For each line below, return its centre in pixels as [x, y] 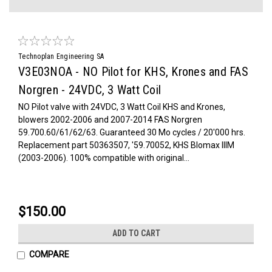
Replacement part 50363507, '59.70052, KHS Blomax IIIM [126, 145]
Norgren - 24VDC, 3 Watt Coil [90, 90]
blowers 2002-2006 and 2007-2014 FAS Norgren [110, 119]
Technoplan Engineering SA [61, 56]
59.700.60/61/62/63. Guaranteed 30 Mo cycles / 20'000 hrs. [132, 132]
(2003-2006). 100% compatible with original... [104, 158]
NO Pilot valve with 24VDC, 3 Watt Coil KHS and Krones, [122, 107]
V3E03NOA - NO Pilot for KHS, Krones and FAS [133, 71]
